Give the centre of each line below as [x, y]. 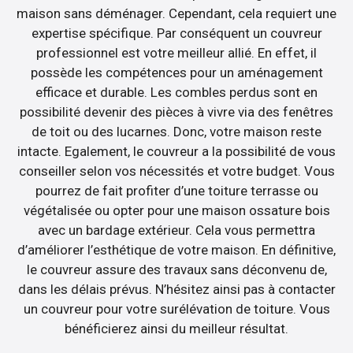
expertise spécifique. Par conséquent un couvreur [176, 33]
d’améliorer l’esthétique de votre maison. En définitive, [176, 249]
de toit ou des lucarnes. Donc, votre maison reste [176, 131]
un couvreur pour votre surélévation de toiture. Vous [176, 308]
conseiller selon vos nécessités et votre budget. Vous [176, 171]
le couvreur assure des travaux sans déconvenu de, [176, 269]
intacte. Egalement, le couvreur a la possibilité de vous [176, 151]
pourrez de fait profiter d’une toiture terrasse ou [176, 190]
